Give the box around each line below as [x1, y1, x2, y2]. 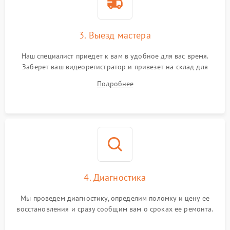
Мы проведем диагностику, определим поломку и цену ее [21, 194, 209, 203]
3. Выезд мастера [79, 29, 151, 41]
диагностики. [93, 73, 137, 82]
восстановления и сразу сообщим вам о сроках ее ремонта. [16, 204, 214, 214]
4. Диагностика [84, 171, 146, 183]
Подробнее [97, 79, 133, 88]
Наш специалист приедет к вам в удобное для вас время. [21, 51, 209, 61]
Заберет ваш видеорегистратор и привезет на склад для [22, 62, 208, 71]
